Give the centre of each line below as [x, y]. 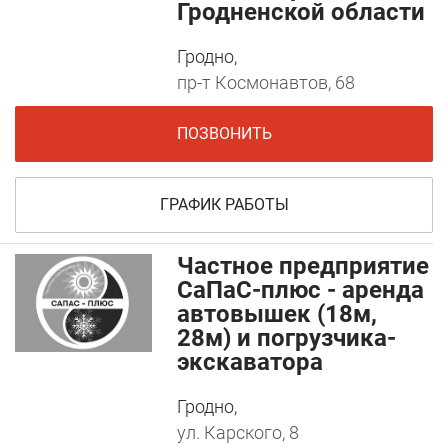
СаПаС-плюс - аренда [301, 290]
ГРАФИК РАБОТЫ [224, 205]
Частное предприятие [303, 266]
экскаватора [250, 362]
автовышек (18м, [277, 314]
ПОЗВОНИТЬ [224, 134]
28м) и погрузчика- [287, 338]
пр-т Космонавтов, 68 [266, 83]
